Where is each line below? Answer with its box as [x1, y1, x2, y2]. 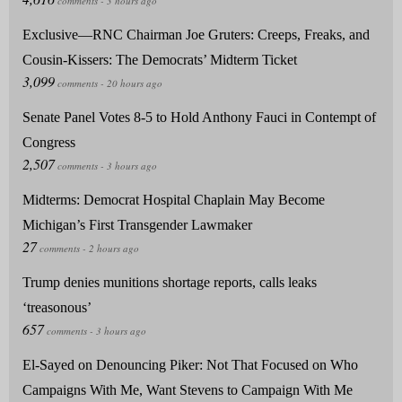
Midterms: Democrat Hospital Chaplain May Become [22, 192, 325, 208]
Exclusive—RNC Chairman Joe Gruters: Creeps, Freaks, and [22, 27, 370, 43]
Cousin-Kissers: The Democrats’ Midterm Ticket [22, 52, 297, 68]
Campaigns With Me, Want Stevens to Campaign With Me [22, 382, 353, 398]
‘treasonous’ [22, 300, 92, 316]
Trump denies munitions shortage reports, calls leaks [22, 275, 317, 291]
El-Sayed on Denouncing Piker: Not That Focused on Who [22, 357, 358, 373]
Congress [22, 135, 75, 151]
